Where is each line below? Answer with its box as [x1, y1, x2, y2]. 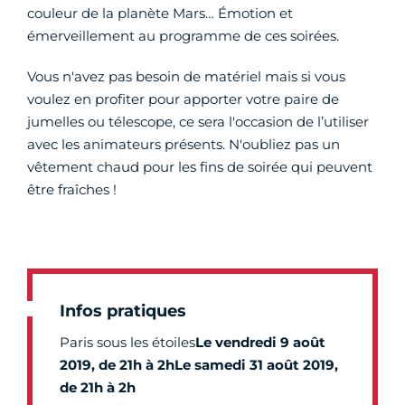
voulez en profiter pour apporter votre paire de [27, 90, 339, 108]
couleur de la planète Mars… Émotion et [27, 5, 293, 22]
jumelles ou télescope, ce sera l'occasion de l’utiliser [27, 113, 369, 130]
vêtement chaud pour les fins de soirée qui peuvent [27, 158, 372, 175]
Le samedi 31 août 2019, [174, 356, 338, 373]
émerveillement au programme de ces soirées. [27, 27, 339, 44]
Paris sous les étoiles [60, 334, 195, 351]
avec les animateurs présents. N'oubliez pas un [27, 136, 340, 153]
